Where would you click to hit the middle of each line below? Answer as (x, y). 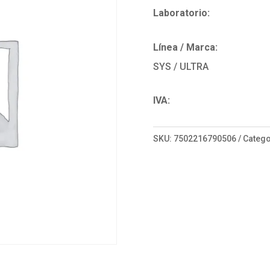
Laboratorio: (181, 13)
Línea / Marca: (185, 47)
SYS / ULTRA (181, 66)
